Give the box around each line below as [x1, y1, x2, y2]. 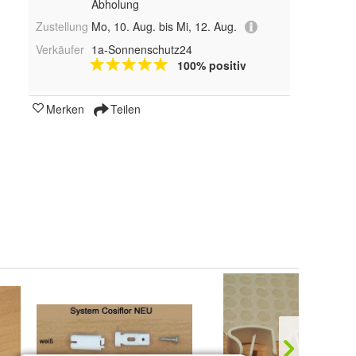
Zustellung [36, 18, 88, 35]
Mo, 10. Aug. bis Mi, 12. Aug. [91, 18, 237, 35]
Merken [46, 101, 84, 118]
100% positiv [176, 57, 246, 74]
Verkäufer [36, 41, 84, 58]
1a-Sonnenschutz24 [91, 41, 192, 58]
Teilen [107, 101, 141, 118]
